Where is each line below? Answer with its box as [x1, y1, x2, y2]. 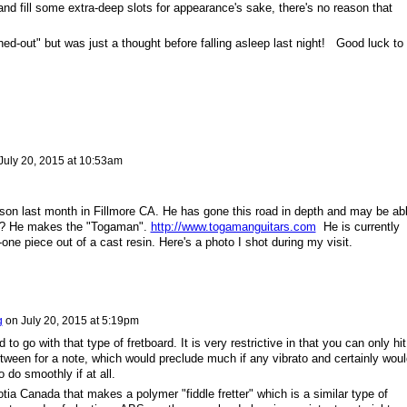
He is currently [315, 220, 400, 234]
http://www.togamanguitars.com [150, 220, 316, 234]
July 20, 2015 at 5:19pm [20, 313, 139, 327]
